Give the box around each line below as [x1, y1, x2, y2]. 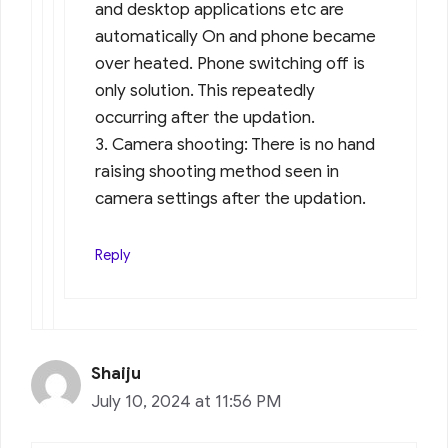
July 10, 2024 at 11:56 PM [91, 390, 281, 412]
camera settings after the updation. [95, 187, 366, 209]
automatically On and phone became [95, 25, 376, 47]
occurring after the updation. [95, 106, 315, 128]
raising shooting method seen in [95, 160, 339, 182]
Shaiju [91, 362, 141, 384]
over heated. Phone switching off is [95, 52, 365, 74]
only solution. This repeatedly [95, 79, 315, 101]
